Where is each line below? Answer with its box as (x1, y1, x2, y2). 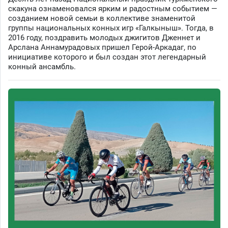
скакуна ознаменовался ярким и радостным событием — (8, 4, 217, 14)
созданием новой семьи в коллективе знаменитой (8, 14, 195, 23)
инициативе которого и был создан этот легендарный (8, 52, 206, 62)
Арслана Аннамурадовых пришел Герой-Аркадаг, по (8, 43, 196, 52)
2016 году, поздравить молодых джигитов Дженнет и (8, 33, 201, 43)
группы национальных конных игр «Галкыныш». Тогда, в (8, 23, 214, 33)
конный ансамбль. (8, 62, 76, 72)
